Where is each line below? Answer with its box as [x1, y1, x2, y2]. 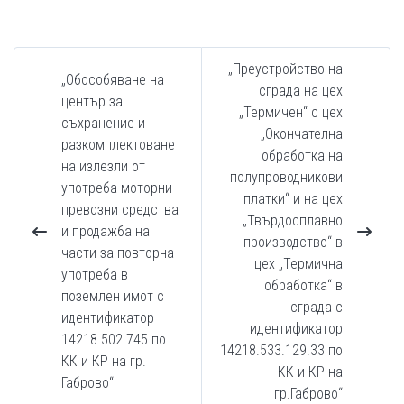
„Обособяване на [61, 71, 164, 88]
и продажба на [61, 223, 150, 240]
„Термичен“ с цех [239, 104, 343, 121]
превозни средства [61, 201, 179, 218]
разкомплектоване [61, 136, 175, 153]
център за [61, 93, 123, 110]
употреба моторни [61, 179, 172, 197]
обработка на [262, 147, 343, 164]
